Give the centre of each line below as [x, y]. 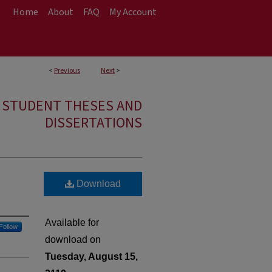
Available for [72, 223]
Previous [67, 71]
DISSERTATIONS [93, 123]
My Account [133, 12]
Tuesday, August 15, [91, 257]
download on [73, 240]
